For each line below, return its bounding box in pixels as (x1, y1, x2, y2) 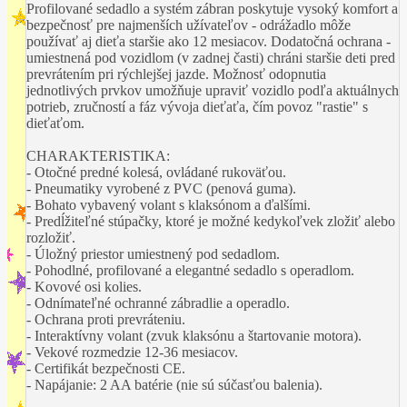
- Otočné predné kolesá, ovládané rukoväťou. (26, 164, 286, 180)
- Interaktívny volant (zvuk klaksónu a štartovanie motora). (26, 327, 362, 343)
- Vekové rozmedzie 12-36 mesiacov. (26, 343, 238, 360)
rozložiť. (26, 229, 75, 245)
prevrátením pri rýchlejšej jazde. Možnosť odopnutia (26, 65, 326, 82)
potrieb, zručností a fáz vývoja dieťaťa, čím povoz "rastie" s (26, 98, 368, 114)
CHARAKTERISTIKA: (26, 147, 170, 164)
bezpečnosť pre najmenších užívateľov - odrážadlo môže (26, 16, 351, 33)
